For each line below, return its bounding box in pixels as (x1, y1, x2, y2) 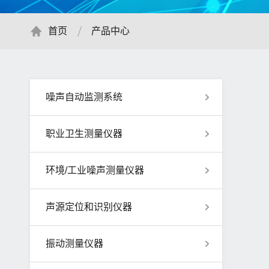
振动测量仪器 (46, 238, 103, 249)
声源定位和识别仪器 (46, 202, 132, 212)
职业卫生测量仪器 (46, 128, 122, 139)
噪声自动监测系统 (46, 92, 122, 102)
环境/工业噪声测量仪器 (46, 165, 144, 175)
